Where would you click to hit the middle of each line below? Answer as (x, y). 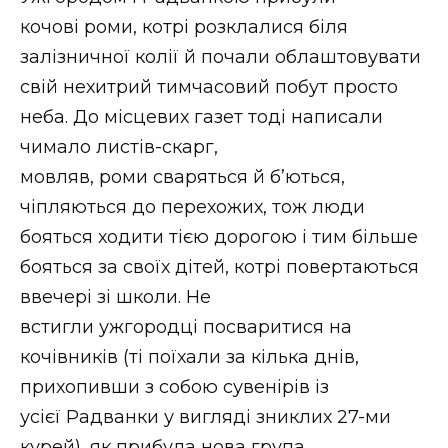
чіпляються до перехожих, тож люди (192, 206)
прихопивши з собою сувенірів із (174, 386)
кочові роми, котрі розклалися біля (184, 26)
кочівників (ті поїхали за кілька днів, (189, 356)
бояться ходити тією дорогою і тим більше (219, 236)
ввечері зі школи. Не (115, 296)
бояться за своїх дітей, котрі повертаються (219, 266)
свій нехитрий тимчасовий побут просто (209, 86)
